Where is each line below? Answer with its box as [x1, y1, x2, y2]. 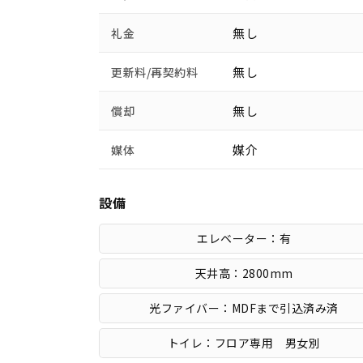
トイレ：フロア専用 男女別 [167, 335, 321, 352]
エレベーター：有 [197, 230, 292, 247]
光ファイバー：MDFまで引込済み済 [149, 300, 339, 317]
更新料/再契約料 [111, 64, 198, 81]
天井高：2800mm [194, 265, 293, 282]
